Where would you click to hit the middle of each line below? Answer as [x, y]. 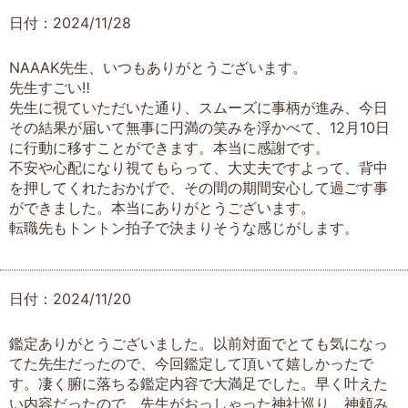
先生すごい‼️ [50, 88]
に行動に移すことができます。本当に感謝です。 [169, 148]
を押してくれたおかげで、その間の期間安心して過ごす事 [199, 188]
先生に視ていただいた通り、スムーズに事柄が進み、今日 [199, 108]
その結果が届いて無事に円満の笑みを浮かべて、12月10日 [199, 128]
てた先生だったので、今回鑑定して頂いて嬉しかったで [191, 363]
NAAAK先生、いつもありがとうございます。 [158, 68]
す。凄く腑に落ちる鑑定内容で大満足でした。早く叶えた [199, 383]
